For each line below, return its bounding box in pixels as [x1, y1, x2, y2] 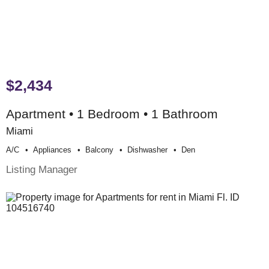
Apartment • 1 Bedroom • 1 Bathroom [6, 107, 218, 121]
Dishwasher [127, 145, 168, 155]
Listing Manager [6, 163, 77, 176]
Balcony [85, 145, 113, 155]
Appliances [33, 145, 71, 155]
